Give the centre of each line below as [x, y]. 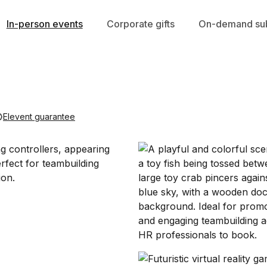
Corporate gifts [140, 24]
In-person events [44, 24]
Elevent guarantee [39, 117]
